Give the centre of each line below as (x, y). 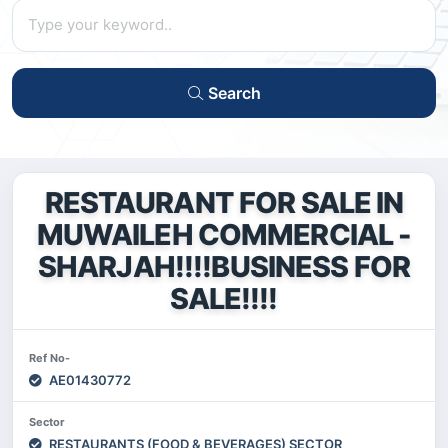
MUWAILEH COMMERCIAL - (224, 234)
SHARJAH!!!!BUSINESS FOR (224, 266)
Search (232, 92)
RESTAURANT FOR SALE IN (224, 202)
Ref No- (49, 357)
